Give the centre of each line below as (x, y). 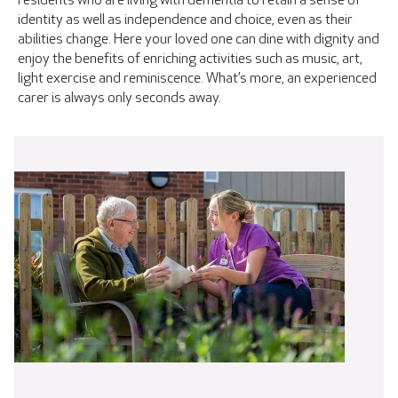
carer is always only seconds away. (119, 98)
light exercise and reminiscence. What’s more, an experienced (197, 78)
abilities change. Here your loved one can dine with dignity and (199, 39)
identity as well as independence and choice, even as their (185, 20)
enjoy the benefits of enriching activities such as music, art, (190, 59)
